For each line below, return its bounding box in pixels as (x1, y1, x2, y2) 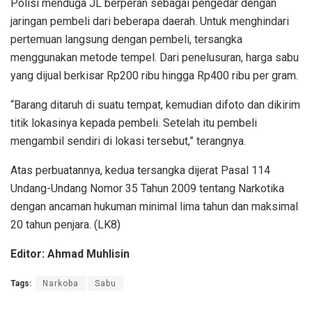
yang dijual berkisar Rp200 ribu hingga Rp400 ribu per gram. (10, 68, 298, 82)
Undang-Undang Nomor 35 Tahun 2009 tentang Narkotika (10, 181, 284, 195)
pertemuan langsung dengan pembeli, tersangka (10, 32, 242, 46)
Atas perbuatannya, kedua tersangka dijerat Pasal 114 (10, 163, 270, 177)
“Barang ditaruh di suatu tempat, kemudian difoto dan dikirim (10, 97, 300, 111)
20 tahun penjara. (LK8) (10, 217, 120, 231)
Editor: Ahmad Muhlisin (10, 247, 130, 260)
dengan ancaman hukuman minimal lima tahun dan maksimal (10, 199, 298, 213)
